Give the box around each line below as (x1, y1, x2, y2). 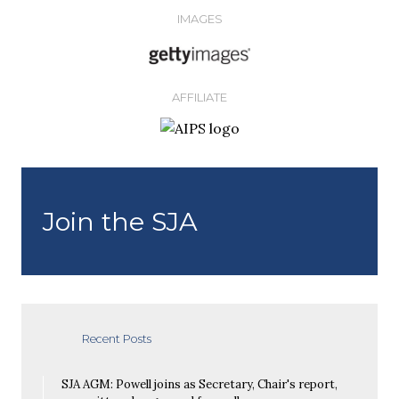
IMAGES (176, 11, 223, 26)
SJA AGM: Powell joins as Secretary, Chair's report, (61, 377, 338, 393)
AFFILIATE (172, 90, 227, 105)
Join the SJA (43, 205, 198, 237)
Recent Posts (82, 332, 152, 346)
